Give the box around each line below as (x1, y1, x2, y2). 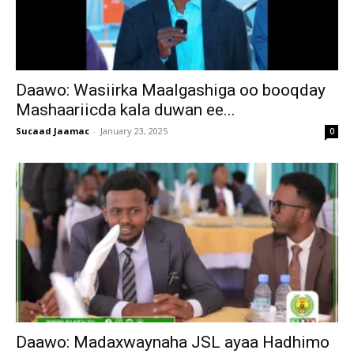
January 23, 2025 (100, 125, 168, 137)
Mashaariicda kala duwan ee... (16, 100, 235, 120)
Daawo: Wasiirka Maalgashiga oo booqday (16, 81, 326, 100)
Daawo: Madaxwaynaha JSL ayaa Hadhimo (16, 332, 330, 352)
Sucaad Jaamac (16, 125, 89, 137)
